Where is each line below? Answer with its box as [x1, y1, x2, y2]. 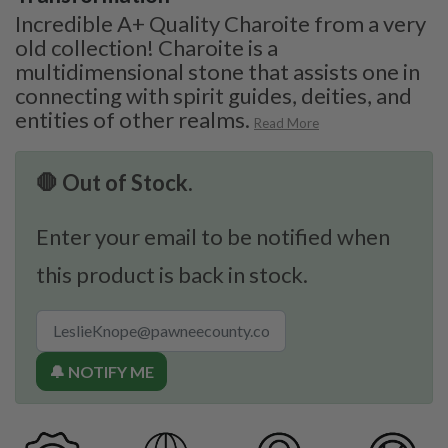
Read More [254, 114, 319, 131]
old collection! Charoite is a [15, 33, 278, 61]
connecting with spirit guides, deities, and [15, 81, 412, 109]
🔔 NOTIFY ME [49, 361, 154, 381]
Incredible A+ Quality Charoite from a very [15, 9, 426, 37]
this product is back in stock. [36, 260, 308, 288]
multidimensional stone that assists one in [15, 57, 420, 85]
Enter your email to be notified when [36, 222, 390, 250]
